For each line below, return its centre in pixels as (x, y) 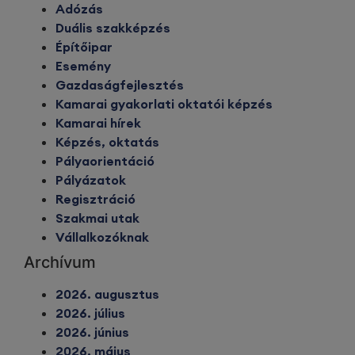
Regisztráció (95, 198)
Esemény (83, 65)
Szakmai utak (97, 218)
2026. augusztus (107, 294)
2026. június (92, 332)
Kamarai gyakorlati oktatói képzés (164, 103)
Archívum (60, 262)
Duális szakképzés (113, 27)
